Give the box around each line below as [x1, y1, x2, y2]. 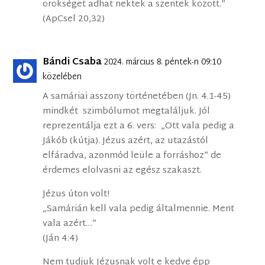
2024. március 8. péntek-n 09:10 [104, 55, 222, 70]
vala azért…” [43, 216, 97, 232]
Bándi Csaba [43, 54, 102, 72]
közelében [43, 70, 82, 85]
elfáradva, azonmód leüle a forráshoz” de [43, 148, 222, 164]
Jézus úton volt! [43, 186, 110, 203]
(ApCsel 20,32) [43, 11, 105, 28]
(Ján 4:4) [43, 231, 79, 247]
